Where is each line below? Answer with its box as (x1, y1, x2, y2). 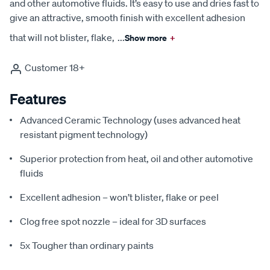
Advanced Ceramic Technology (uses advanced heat (20, 113, 240, 126)
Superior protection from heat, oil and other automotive (20, 152, 253, 165)
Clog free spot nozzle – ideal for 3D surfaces (20, 215, 206, 227)
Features (10, 89, 66, 108)
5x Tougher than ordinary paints (20, 239, 154, 251)
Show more (125, 31, 167, 43)
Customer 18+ (25, 61, 85, 74)
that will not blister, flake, (10, 31, 115, 43)
